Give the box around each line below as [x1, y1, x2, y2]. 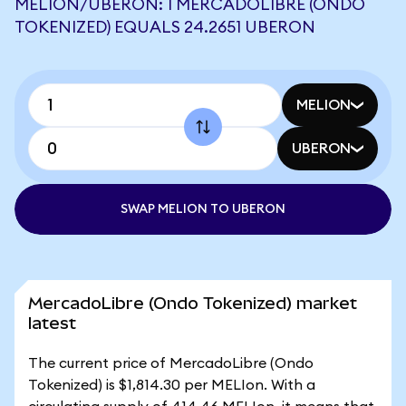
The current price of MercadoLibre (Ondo [28, 356, 314, 371]
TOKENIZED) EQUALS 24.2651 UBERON [14, 19, 315, 35]
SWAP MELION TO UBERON [121, 203, 285, 216]
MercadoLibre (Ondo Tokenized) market [28, 294, 357, 313]
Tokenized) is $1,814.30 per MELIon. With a [28, 378, 315, 392]
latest [28, 314, 76, 333]
